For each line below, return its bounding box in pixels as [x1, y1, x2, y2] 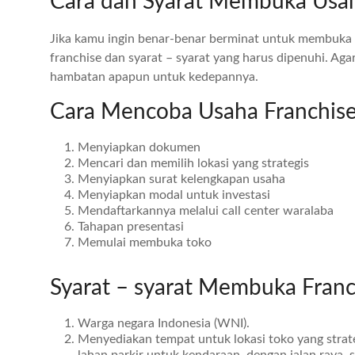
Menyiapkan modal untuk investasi [78, 189, 273, 201]
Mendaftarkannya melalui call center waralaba [78, 204, 337, 217]
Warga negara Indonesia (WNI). [78, 317, 250, 330]
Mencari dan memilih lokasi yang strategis [78, 157, 309, 170]
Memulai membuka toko [78, 236, 215, 249]
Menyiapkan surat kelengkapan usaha [78, 173, 285, 185]
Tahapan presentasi [78, 220, 187, 233]
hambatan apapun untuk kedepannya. [50, 71, 261, 83]
